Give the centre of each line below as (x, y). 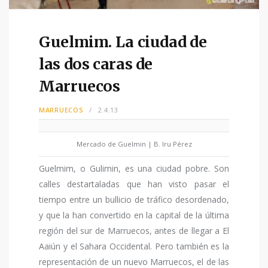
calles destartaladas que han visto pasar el (134, 184)
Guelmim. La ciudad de (123, 42)
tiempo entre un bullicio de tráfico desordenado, (134, 200)
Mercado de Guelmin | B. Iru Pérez (134, 144)
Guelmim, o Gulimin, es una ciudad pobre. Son (134, 169)
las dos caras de (96, 64)
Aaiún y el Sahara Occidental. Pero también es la (134, 246)
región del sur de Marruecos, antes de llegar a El (134, 231)
